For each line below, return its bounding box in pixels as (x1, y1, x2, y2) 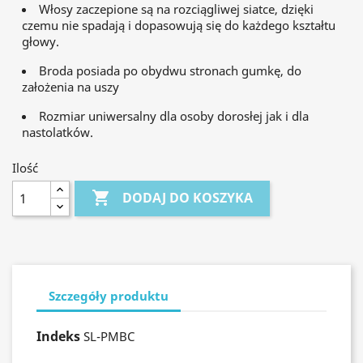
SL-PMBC (83, 328, 135, 344)
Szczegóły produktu (49, 287, 169, 304)
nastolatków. (22, 124, 93, 140)
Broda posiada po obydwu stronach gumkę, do (39, 62, 301, 79)
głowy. (22, 33, 59, 49)
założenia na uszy (22, 79, 119, 95)
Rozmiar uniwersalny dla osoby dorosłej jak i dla (39, 108, 309, 124)
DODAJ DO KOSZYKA (122, 189, 254, 207)
